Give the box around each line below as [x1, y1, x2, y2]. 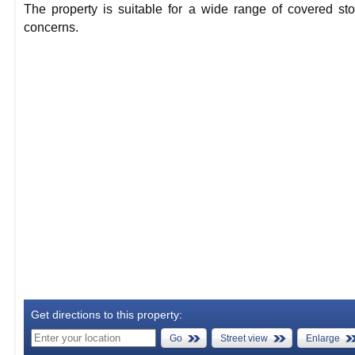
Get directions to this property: [31, 308, 182, 321]
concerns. [24, 21, 78, 34]
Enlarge [306, 332, 340, 344]
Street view [220, 332, 268, 344]
